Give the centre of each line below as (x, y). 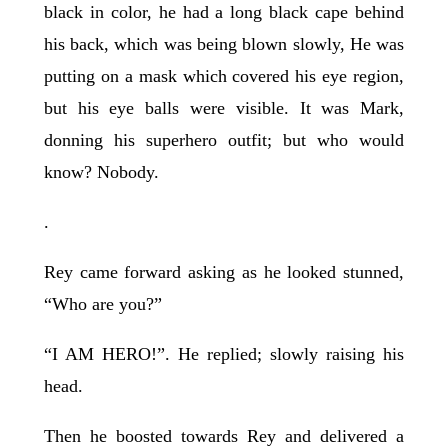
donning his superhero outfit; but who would (224, 140)
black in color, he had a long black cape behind (224, 12)
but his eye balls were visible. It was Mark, (224, 108)
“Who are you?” (102, 304)
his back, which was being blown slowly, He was (224, 44)
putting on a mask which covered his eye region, (224, 76)
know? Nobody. (101, 172)
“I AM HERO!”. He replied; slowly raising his (224, 354)
